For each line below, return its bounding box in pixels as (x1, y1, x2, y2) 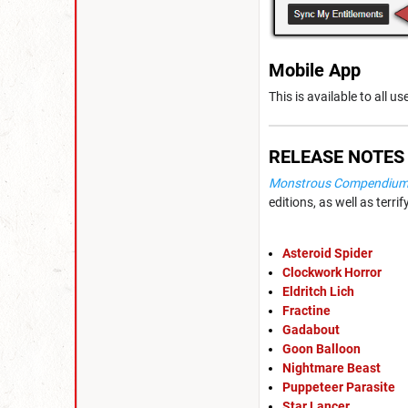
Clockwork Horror (282, 265, 382, 280)
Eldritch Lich (282, 284, 354, 300)
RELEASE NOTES (269, 145, 404, 168)
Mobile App (269, 58, 361, 81)
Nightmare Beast (282, 361, 381, 376)
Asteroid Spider (282, 246, 372, 261)
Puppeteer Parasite (282, 380, 395, 395)
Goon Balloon (282, 342, 361, 357)
